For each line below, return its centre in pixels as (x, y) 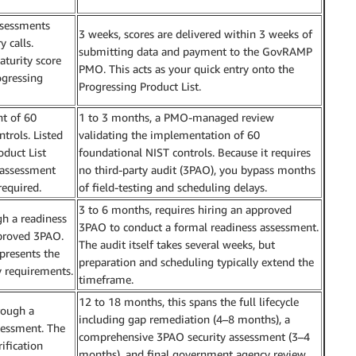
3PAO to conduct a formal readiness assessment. (199, 226)
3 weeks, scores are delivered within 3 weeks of (195, 33)
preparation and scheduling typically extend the (196, 261)
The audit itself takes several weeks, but (177, 244)
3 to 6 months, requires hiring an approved (185, 209)
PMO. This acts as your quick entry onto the (186, 68)
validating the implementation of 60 (169, 134)
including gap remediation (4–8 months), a (184, 319)
